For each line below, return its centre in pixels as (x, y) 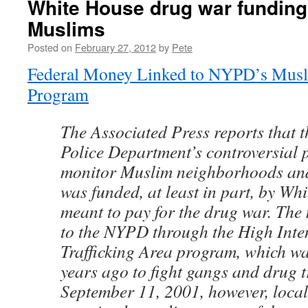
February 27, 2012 (115, 47)
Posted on (50, 47)
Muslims (66, 29)
